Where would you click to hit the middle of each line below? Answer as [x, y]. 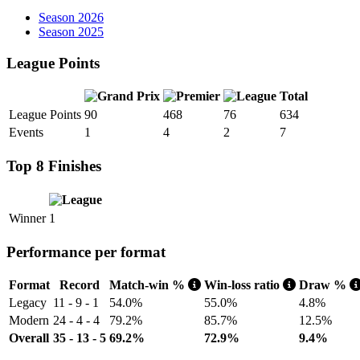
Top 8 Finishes [54, 166]
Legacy [28, 303]
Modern [29, 321]
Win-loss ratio [243, 285]
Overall [29, 338]
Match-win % [149, 285]
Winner [27, 218]
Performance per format [86, 252]
